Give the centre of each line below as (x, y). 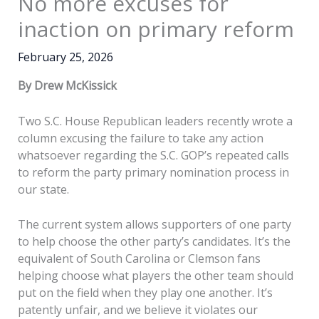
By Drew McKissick (67, 86)
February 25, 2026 (65, 57)
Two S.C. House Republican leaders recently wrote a (155, 121)
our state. (43, 189)
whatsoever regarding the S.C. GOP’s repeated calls (153, 155)
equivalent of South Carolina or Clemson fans (139, 259)
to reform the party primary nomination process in (153, 172)
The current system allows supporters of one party (154, 225)
